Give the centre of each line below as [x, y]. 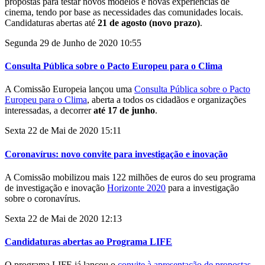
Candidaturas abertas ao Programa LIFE [88, 242]
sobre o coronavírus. [43, 198]
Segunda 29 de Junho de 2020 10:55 [73, 43]
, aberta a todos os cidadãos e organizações [167, 100]
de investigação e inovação [56, 188]
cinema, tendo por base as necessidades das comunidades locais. [124, 12]
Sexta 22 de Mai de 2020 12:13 [63, 218]
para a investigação [202, 188]
